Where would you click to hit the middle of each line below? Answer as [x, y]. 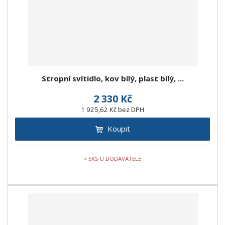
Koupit [119, 129]
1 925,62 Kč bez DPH [113, 110]
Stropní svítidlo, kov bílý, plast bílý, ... [113, 79]
